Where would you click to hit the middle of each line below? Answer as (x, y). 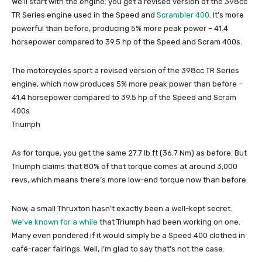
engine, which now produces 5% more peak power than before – (127, 84)
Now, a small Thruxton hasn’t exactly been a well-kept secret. (122, 208)
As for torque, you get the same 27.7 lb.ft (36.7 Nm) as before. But (129, 153)
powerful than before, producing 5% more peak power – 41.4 (120, 28)
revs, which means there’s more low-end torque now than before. (130, 180)
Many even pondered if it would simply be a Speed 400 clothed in (128, 235)
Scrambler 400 (183, 15)
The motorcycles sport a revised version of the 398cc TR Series (125, 70)
